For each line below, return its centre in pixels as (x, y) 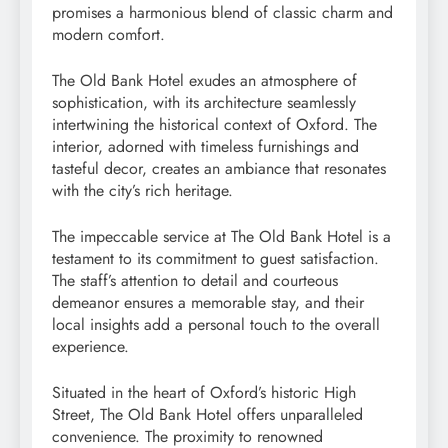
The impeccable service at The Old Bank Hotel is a (221, 236)
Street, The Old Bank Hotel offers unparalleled (207, 414)
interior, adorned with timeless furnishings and (205, 146)
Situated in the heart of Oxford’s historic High (204, 392)
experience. (90, 346)
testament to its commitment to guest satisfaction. (215, 258)
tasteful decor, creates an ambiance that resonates (219, 168)
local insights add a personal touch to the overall (216, 324)
